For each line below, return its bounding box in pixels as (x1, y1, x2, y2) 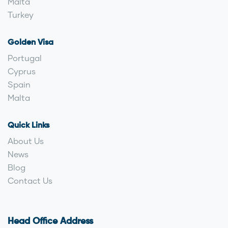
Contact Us (8, 176, 52, 186)
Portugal (8, 53, 42, 63)
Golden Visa (8, 39, 53, 47)
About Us (8, 136, 44, 146)
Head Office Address (8, 217, 93, 226)
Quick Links (8, 122, 49, 130)
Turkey (8, 10, 34, 20)
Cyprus (8, 66, 36, 76)
